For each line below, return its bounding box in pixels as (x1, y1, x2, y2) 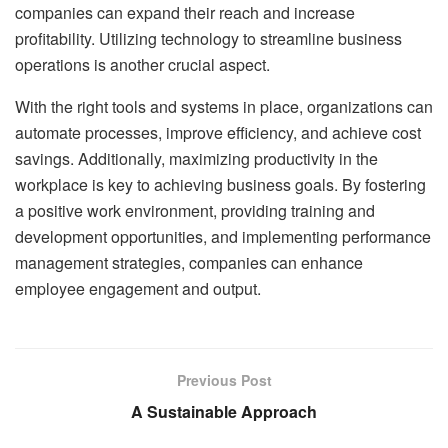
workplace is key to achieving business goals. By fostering (15, 172, 426, 196)
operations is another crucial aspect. (15, 52, 270, 76)
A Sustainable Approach (131, 399, 317, 423)
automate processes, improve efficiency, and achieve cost (15, 120, 421, 144)
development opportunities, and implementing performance (15, 224, 431, 248)
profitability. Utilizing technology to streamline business (15, 26, 402, 50)
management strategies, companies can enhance (15, 250, 363, 274)
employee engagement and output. (15, 276, 261, 300)
